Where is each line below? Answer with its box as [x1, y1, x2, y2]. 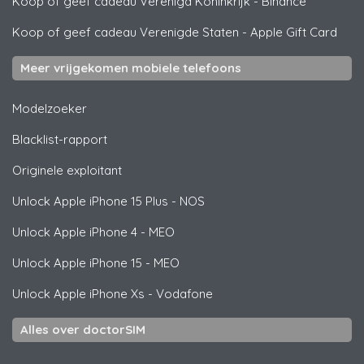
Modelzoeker [12, 100, 87, 116]
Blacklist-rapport [12, 131, 107, 147]
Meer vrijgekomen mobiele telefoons [20, 59, 241, 76]
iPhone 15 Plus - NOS [86, 193, 205, 209]
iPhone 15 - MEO [86, 254, 180, 271]
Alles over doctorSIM [20, 321, 145, 337]
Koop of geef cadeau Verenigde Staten [12, 24, 239, 40]
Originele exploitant [12, 162, 122, 178]
